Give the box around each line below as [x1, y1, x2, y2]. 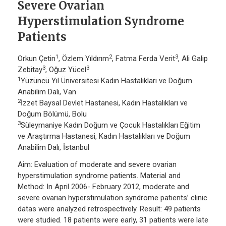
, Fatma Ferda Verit [112, 54, 175, 64]
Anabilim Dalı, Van [18, 87, 76, 97]
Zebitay [18, 65, 42, 75]
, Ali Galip [178, 54, 208, 64]
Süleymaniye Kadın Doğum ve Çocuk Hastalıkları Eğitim [21, 121, 200, 130]
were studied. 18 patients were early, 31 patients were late [18, 215, 208, 225]
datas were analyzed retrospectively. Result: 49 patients [18, 204, 201, 214]
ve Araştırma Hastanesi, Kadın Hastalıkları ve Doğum [18, 132, 190, 141]
